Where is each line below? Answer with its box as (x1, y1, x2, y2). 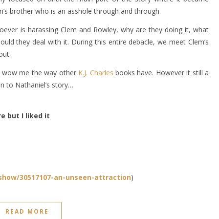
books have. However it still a (113, 68, 209, 77)
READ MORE (5, 207, 49, 216)
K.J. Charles (78, 68, 113, 77)
